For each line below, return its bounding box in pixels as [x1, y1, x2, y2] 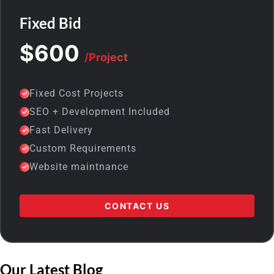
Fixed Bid [20, 14, 81, 32]
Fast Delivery [29, 124, 93, 136]
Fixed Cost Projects [29, 87, 124, 100]
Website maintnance [29, 161, 128, 173]
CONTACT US [105, 201, 169, 212]
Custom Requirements [29, 143, 136, 155]
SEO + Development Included [29, 106, 170, 118]
